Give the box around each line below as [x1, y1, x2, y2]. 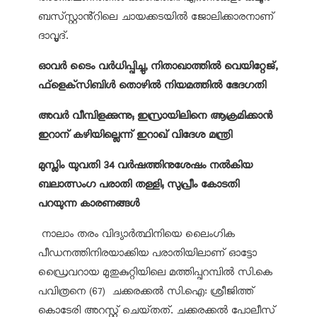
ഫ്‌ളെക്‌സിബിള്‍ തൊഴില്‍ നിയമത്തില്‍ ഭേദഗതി [38, 79, 266, 92]
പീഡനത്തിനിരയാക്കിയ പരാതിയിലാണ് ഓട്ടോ [38, 246, 257, 260]
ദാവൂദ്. [38, 29, 68, 42]
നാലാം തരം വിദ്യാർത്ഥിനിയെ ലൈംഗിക [38, 227, 235, 241]
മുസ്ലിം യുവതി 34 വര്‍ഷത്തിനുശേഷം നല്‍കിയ [38, 158, 253, 172]
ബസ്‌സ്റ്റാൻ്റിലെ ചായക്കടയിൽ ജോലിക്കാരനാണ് [38, 10, 274, 23]
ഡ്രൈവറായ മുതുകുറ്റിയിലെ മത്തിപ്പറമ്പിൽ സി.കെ [38, 265, 272, 279]
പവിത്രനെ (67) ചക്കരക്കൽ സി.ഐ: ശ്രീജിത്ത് [38, 284, 254, 298]
